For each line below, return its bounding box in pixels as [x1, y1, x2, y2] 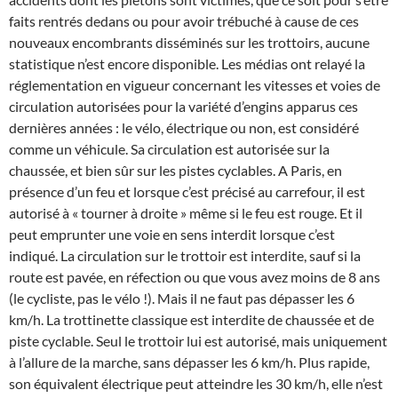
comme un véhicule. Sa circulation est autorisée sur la [9, 140, 330, 158]
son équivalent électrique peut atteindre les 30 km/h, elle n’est [9, 375, 383, 393]
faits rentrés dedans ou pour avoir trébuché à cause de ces [9, 12, 359, 30]
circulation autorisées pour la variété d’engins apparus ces [9, 98, 358, 115]
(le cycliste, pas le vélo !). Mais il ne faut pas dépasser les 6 [9, 290, 354, 307]
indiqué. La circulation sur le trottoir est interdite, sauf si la [9, 247, 361, 265]
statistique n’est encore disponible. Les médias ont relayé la [9, 55, 365, 73]
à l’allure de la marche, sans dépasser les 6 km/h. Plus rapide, [9, 354, 370, 371]
